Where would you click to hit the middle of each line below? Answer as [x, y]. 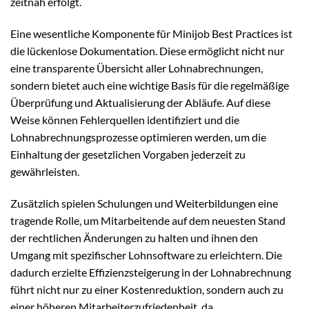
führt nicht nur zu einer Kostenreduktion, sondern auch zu [147, 289]
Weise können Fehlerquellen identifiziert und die [125, 119]
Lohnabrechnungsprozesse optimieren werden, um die [138, 137]
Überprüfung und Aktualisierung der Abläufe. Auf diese [140, 102]
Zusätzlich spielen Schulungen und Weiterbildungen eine [144, 203]
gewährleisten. [45, 171]
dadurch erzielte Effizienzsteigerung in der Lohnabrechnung [151, 272]
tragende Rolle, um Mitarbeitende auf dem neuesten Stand [148, 220]
